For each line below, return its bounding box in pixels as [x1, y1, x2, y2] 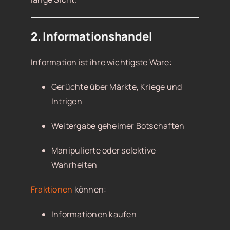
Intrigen [51, 95, 82, 107]
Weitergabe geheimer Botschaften [51, 120, 185, 132]
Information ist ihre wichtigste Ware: [30, 56, 172, 68]
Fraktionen [30, 184, 73, 196]
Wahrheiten [51, 159, 98, 171]
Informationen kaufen [51, 208, 137, 220]
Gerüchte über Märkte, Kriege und [51, 81, 182, 93]
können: [72, 184, 107, 196]
